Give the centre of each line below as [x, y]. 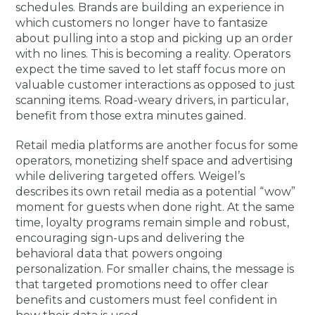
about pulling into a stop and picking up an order [155, 38]
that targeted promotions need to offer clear [142, 284]
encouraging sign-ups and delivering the [130, 238]
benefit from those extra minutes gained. [131, 116]
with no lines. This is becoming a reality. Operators [153, 54]
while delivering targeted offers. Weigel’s [130, 176]
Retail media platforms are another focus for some [157, 145]
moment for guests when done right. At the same [155, 207]
